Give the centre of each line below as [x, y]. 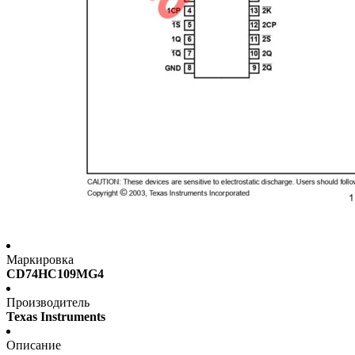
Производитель [48, 303]
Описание [34, 345]
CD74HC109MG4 [55, 274]
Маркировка [40, 260]
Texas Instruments [56, 317]
